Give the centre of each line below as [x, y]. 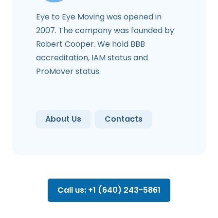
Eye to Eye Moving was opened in [99, 17]
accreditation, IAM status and [92, 57]
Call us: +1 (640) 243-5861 [109, 190]
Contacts [124, 119]
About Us [64, 119]
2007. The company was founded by [105, 30]
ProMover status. [68, 71]
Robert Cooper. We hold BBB [91, 44]
